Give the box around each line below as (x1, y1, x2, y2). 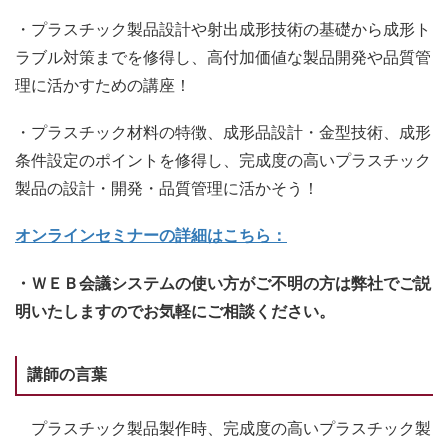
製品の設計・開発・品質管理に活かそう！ (15, 180, 319, 198)
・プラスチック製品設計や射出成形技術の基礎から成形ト (15, 21, 431, 38)
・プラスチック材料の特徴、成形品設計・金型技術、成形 (15, 124, 431, 142)
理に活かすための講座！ (15, 77, 191, 94)
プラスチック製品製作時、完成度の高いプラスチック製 (15, 419, 431, 437)
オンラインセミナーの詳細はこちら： (15, 227, 287, 245)
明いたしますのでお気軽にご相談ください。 (15, 302, 335, 320)
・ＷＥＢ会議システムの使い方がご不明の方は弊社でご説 (15, 274, 431, 292)
